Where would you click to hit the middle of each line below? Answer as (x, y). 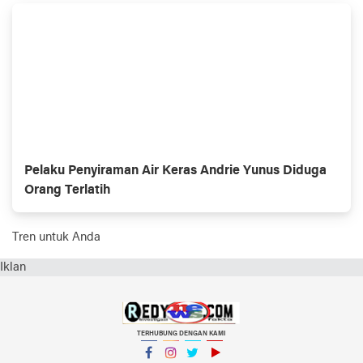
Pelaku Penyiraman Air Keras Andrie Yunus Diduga (175, 171)
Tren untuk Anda (56, 237)
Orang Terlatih (68, 190)
